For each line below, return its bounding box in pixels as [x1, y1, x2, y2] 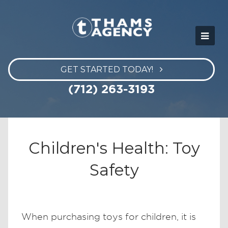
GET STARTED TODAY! [60, 64, 153, 74]
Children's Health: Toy [28, 138, 200, 158]
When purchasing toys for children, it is [21, 211, 196, 221]
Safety [89, 160, 139, 180]
